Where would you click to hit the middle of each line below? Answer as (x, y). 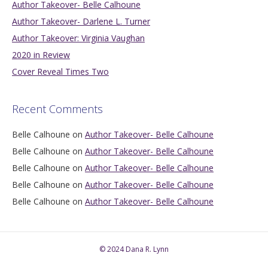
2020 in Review (41, 55)
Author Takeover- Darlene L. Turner (81, 22)
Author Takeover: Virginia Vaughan (78, 38)
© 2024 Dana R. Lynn (134, 249)
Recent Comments (57, 109)
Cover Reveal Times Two (60, 72)
